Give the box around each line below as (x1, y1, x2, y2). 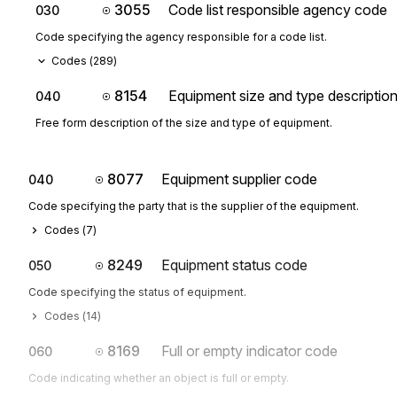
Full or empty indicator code (161, 342, 338, 360)
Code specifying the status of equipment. (28, 285, 246, 299)
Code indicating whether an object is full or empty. (28, 371, 289, 385)
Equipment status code (161, 256, 307, 274)
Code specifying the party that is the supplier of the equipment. (28, 199, 359, 213)
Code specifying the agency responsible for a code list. (35, 30, 327, 43)
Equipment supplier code (161, 170, 317, 188)
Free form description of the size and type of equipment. (35, 116, 332, 129)
